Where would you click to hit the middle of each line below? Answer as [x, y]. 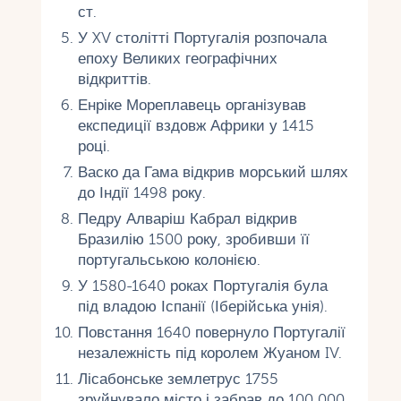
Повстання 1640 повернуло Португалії [211, 332]
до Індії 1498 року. [141, 192]
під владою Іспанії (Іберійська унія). [202, 306]
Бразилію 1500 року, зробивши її [193, 239]
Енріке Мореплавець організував [192, 105]
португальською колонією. [169, 260]
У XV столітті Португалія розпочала [202, 38]
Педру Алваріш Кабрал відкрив [187, 218]
